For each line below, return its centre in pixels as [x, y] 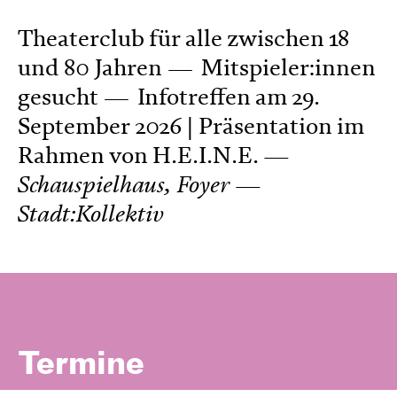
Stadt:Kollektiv [91, 215]
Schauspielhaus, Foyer [124, 186]
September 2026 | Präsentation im [191, 128]
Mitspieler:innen [288, 69]
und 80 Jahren [90, 69]
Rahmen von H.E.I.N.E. [138, 157]
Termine [81, 366]
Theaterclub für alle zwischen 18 [183, 40]
